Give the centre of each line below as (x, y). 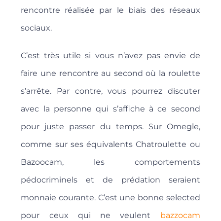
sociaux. (37, 28)
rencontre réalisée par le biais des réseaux (110, 10)
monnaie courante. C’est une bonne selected (110, 198)
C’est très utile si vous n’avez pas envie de (110, 56)
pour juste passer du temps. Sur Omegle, (110, 127)
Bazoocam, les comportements (110, 162)
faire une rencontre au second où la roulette (110, 74)
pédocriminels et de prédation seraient (110, 180)
